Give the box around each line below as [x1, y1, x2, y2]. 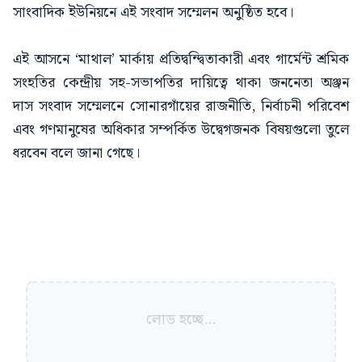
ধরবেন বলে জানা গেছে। [13, 141, 140, 165]
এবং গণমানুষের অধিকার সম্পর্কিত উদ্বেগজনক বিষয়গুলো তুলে [13, 117, 349, 141]
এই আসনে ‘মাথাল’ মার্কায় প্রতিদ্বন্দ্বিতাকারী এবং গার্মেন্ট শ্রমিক [13, 47, 349, 71]
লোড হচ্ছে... [146, 307, 216, 331]
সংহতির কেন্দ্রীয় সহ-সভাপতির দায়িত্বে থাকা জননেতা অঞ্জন [13, 70, 349, 95]
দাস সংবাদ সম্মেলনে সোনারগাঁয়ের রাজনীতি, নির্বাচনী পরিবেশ [13, 94, 349, 118]
